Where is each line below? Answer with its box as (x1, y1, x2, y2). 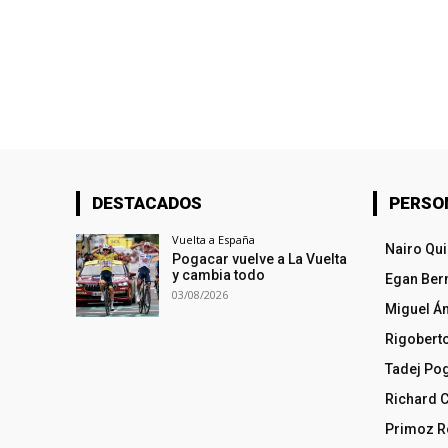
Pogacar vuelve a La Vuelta (172, 251, 348, 268)
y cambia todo (172, 267, 266, 284)
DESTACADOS (92, 193, 202, 214)
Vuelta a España (172, 232, 256, 248)
